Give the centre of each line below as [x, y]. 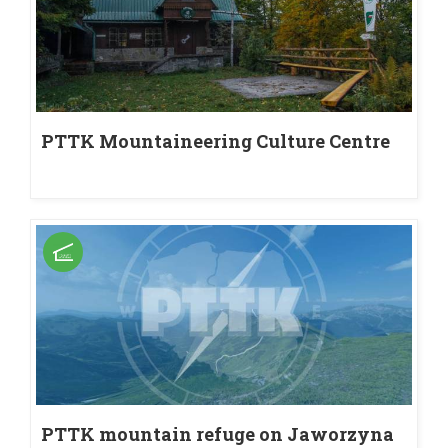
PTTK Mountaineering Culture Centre [215, 140]
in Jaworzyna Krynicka [153, 159]
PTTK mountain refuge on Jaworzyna [217, 434]
